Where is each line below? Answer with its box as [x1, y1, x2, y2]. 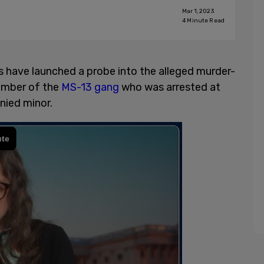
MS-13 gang [61, 81, 119, 94]
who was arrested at [119, 81, 220, 94]
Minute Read [186, 17, 225, 24]
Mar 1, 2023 [182, 8, 214, 15]
